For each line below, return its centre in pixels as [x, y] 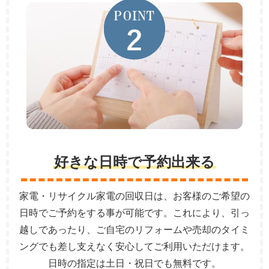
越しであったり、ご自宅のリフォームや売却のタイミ [134, 230]
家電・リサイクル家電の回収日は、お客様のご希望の [134, 196]
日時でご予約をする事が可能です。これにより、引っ [134, 213]
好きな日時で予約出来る [134, 162]
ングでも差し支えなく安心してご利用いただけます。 [134, 247]
